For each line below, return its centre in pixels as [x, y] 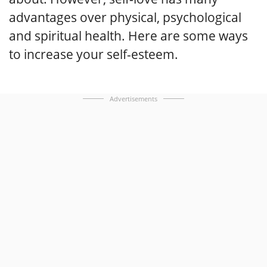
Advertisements [133, 98]
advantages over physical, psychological [125, 17]
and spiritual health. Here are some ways [128, 35]
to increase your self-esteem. [94, 54]
